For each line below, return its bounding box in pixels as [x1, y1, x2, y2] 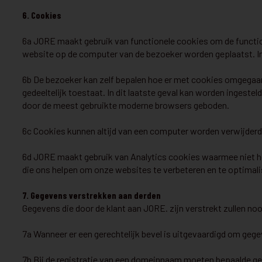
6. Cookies [22, 9, 61, 20]
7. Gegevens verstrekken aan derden [22, 189, 161, 201]
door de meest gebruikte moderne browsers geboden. [22, 99, 229, 111]
